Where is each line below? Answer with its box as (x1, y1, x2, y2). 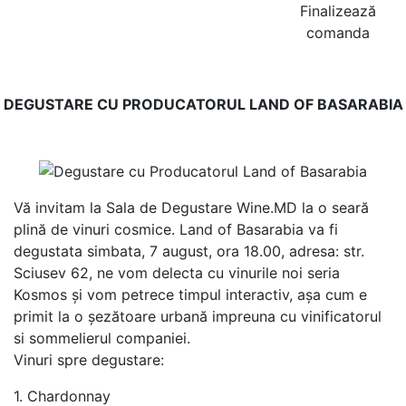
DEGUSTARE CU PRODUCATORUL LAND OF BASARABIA (3, 95, 403, 114)
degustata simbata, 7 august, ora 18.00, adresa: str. (14, 241, 364, 260)
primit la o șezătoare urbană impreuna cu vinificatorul (14, 306, 382, 325)
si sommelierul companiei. (14, 328, 190, 347)
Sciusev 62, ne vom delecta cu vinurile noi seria (14, 263, 340, 282)
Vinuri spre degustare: (14, 350, 164, 369)
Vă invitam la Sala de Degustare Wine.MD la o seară (14, 198, 369, 217)
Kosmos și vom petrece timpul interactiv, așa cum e (14, 285, 367, 304)
